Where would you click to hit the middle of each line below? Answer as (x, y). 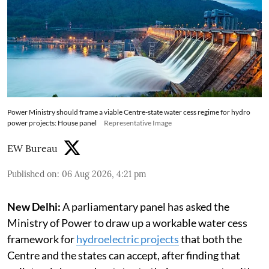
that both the (210, 239)
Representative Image (138, 122)
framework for (42, 239)
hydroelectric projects (128, 239)
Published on (32, 174)
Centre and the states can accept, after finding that (124, 255)
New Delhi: (34, 206)
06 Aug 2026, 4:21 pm (104, 174)
